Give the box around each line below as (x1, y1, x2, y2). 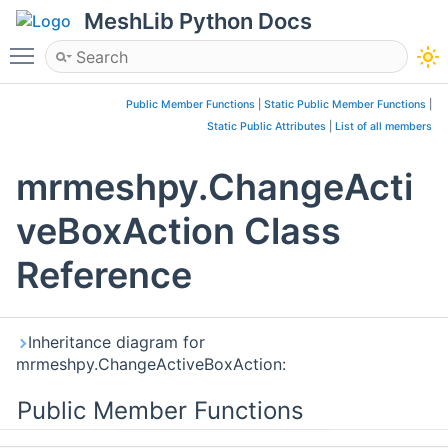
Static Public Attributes (207, 120, 326, 133)
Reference (16, 253, 192, 298)
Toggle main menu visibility (44, 37, 250, 57)
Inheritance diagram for (28, 332, 205, 353)
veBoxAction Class (16, 209, 341, 254)
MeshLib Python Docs (84, 8, 312, 34)
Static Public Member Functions (264, 98, 426, 111)
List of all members (335, 120, 432, 133)
